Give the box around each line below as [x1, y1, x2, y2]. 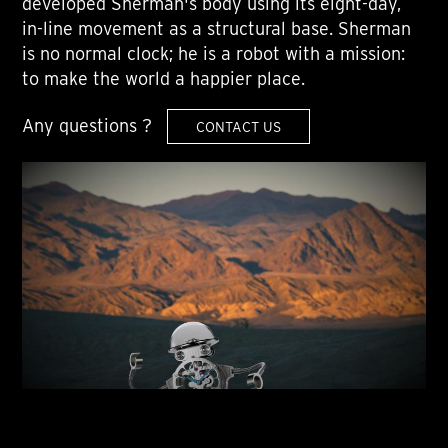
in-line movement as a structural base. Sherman [22, 18, 412, 40]
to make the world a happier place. [22, 68, 306, 90]
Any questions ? [22, 115, 153, 137]
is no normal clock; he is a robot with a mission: [22, 43, 406, 65]
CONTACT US [195, 118, 281, 136]
